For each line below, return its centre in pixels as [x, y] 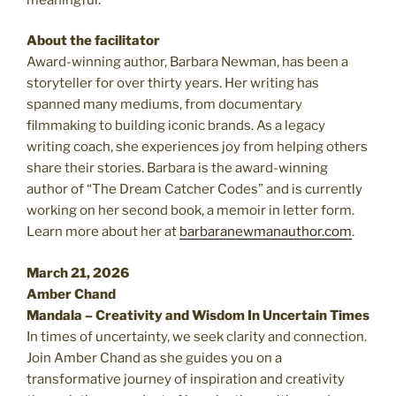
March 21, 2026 [78, 273]
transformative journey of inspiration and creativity [186, 379]
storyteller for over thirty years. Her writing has [173, 84]
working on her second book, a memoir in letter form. [190, 211]
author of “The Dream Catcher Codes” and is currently [194, 190]
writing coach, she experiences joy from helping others [197, 147]
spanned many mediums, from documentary [164, 105]
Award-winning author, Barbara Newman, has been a [187, 62]
